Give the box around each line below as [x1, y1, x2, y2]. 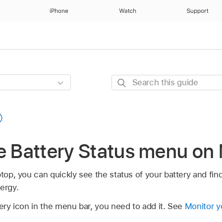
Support [186, 7, 209, 14]
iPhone [50, 7, 69, 14]
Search [111, 76, 138, 86]
